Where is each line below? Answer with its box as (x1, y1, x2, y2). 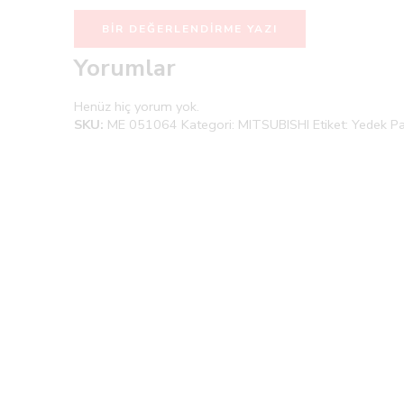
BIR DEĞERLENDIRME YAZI (102, 22, 278, 37)
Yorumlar (74, 52, 176, 85)
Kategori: (181, 115, 238, 134)
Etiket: (313, 115, 352, 134)
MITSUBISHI (238, 115, 309, 134)
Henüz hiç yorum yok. (74, 97, 199, 116)
